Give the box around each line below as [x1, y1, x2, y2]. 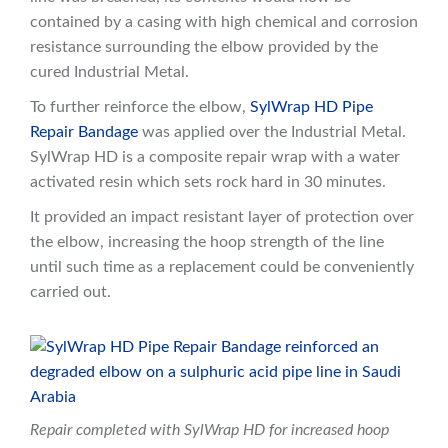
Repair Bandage [30, 124, 138, 141]
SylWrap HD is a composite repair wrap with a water [30, 149, 400, 166]
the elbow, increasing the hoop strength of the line [30, 234, 384, 251]
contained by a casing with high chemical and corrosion [30, 14, 418, 31]
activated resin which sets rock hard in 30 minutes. [30, 174, 386, 191]
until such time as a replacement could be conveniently [30, 259, 414, 276]
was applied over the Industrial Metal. [138, 124, 406, 141]
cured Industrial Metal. [30, 64, 189, 81]
